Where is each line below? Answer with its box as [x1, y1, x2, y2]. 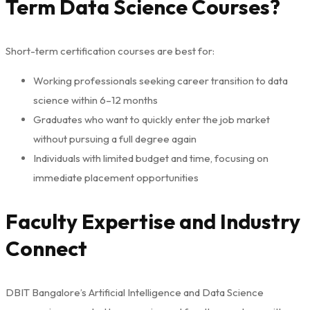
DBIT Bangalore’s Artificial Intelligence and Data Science [6, 285, 264, 299]
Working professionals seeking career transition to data [33, 73, 288, 87]
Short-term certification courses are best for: [6, 44, 215, 57]
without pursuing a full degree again [33, 131, 197, 145]
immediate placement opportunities [33, 170, 199, 184]
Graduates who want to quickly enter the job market [33, 112, 270, 126]
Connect [6, 235, 87, 262]
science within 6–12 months [33, 93, 158, 107]
